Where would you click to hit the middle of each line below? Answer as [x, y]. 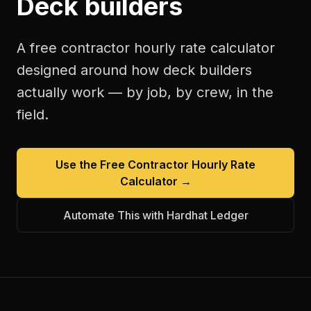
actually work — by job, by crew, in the [145, 92]
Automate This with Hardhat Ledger [155, 215]
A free [39, 48]
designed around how [90, 70]
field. [33, 115]
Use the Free [92, 165]
